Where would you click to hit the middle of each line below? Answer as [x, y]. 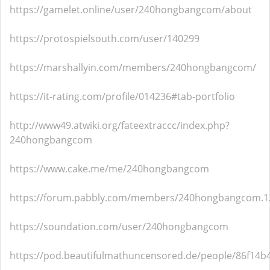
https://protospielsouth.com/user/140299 [105, 39]
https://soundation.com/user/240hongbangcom [119, 227]
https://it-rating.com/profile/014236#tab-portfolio [122, 96]
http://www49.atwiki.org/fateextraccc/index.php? [120, 125]
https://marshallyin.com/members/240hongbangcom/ [133, 67]
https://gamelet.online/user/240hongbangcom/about [131, 10]
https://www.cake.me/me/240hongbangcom [109, 169]
